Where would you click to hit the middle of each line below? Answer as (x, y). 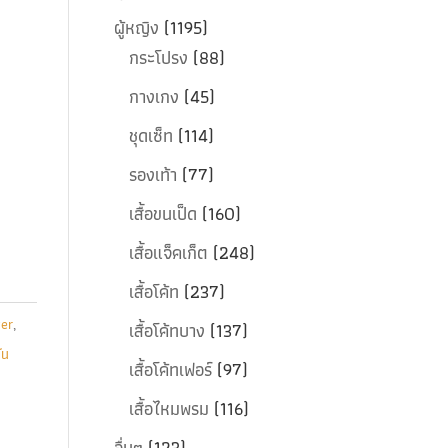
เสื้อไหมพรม (168, 408)
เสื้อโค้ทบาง (166, 330)
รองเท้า (152, 174)
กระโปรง (158, 57)
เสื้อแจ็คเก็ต (168, 252)
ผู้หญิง (136, 27)
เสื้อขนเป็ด (162, 213)
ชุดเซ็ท (150, 135)
